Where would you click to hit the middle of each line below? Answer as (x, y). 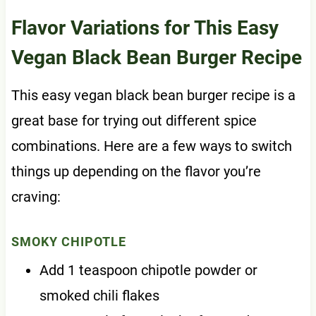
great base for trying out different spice (134, 121)
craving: (36, 197)
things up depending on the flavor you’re (136, 172)
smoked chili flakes (99, 296)
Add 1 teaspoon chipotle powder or (148, 271)
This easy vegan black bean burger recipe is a (153, 96)
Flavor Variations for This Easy (145, 28)
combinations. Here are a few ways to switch (151, 146)
